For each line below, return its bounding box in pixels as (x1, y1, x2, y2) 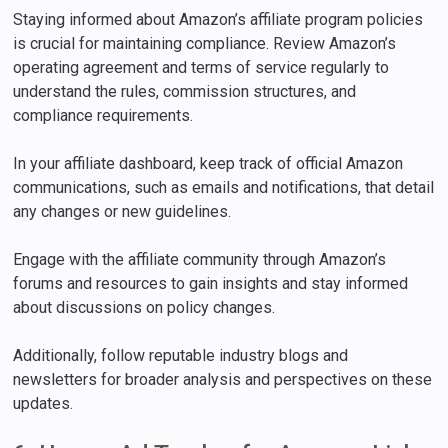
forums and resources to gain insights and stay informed (13, 274, 409, 294)
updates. (13, 394, 74, 414)
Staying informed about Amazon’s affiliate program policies (13, 10, 424, 30)
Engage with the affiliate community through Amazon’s (13, 250, 387, 270)
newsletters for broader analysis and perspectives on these (13, 370, 433, 390)
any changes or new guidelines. (13, 202, 232, 222)
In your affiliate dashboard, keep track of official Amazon (13, 154, 404, 174)
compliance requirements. (13, 106, 194, 126)
